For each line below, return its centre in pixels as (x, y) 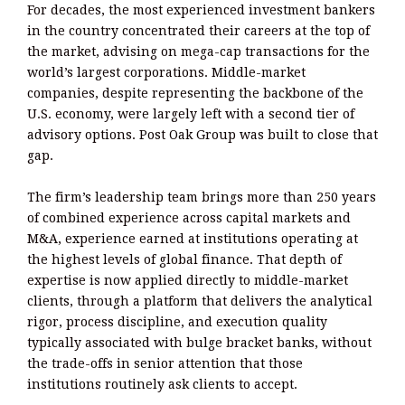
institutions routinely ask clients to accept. (162, 385)
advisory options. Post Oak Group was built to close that (202, 135)
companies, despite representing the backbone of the (195, 94)
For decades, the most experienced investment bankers (201, 10)
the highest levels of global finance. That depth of (184, 260)
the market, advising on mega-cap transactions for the (198, 52)
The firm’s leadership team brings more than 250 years (202, 198)
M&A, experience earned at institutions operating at (193, 239)
